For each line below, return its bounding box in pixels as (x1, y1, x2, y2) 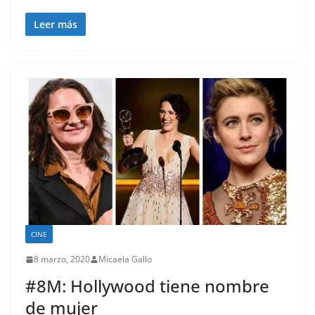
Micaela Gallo (98, 253, 152, 266)
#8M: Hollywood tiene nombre (25, 274, 269, 298)
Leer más (34, 18, 77, 32)
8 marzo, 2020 (34, 253, 90, 266)
